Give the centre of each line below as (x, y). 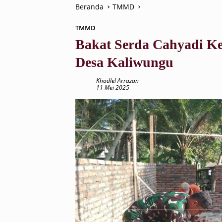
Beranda (89, 7)
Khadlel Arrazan (117, 81)
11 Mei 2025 (113, 87)
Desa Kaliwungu (124, 62)
